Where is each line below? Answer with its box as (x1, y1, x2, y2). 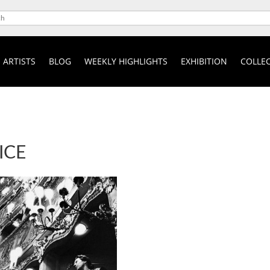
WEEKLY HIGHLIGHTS (84, 55, 168, 67)
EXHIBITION (180, 55, 227, 67)
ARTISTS (2, 55, 36, 67)
